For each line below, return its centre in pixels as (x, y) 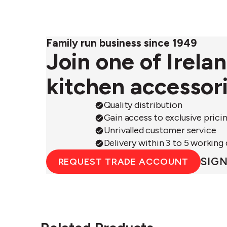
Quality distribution (143, 105)
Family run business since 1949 (121, 43)
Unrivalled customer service (160, 130)
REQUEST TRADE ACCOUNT (123, 161)
